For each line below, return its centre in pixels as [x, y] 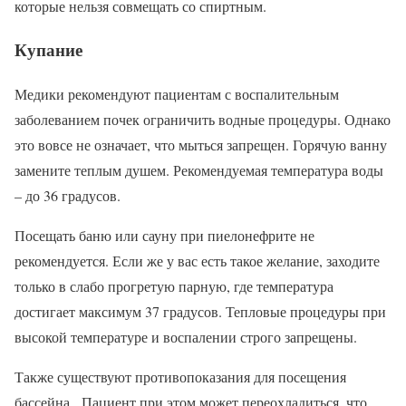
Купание [48, 50]
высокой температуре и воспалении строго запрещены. [186, 337]
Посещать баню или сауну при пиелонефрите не [164, 236]
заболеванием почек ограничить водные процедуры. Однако [203, 120]
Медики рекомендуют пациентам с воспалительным [177, 94]
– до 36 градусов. [68, 196]
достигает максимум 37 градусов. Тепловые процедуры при [200, 312]
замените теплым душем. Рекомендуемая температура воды [199, 170]
